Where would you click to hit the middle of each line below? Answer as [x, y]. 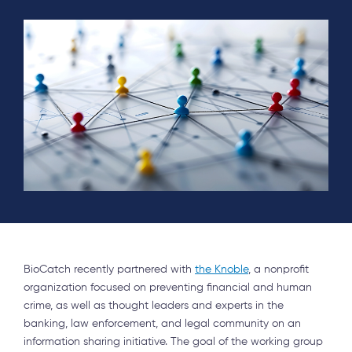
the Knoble [222, 269]
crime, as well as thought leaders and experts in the [154, 305]
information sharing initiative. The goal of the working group [173, 341]
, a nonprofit [279, 269]
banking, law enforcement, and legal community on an [162, 323]
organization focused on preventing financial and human [168, 287]
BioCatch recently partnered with [109, 269]
